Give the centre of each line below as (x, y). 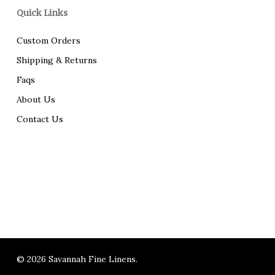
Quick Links (42, 13)
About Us (36, 100)
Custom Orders (48, 41)
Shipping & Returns (56, 60)
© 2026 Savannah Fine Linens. (77, 259)
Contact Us (40, 119)
